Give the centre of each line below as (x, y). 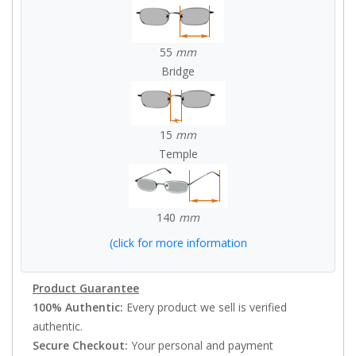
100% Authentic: (78, 307)
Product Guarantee (86, 288)
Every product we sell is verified (205, 307)
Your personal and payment (201, 345)
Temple (178, 154)
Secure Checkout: (80, 345)
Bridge (178, 71)
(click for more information (178, 243)
